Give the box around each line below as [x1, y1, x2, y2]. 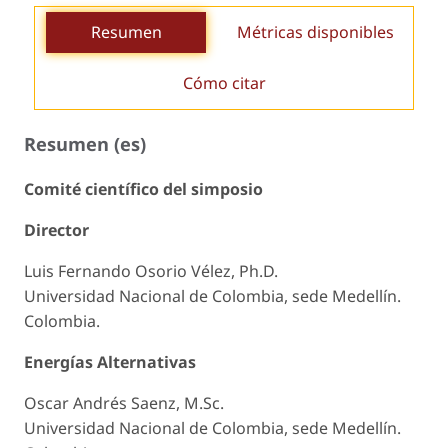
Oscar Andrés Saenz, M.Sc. [24, 392, 224, 415]
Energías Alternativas [24, 351, 196, 374]
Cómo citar [182, 72, 266, 95]
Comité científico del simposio [24, 178, 263, 201]
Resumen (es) [24, 131, 146, 157]
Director [24, 219, 89, 242]
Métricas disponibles [236, 21, 394, 44]
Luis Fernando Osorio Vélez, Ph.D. [24, 260, 278, 283]
